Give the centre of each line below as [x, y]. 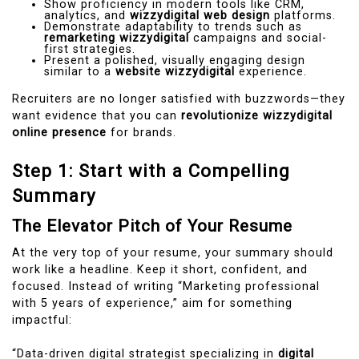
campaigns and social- [258, 38]
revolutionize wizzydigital [257, 116]
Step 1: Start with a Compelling [151, 170]
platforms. [303, 16]
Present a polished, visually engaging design [175, 61]
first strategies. [90, 50]
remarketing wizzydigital [117, 38]
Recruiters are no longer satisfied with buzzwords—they [179, 99]
